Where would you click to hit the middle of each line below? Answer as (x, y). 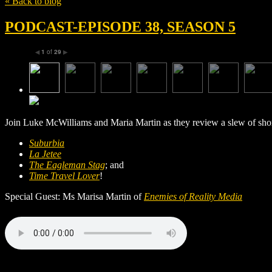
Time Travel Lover (64, 175)
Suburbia (47, 143)
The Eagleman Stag (67, 165)
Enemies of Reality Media (193, 196)
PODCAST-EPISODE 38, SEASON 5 (120, 26)
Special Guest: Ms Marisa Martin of (74, 196)
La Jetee (45, 154)
